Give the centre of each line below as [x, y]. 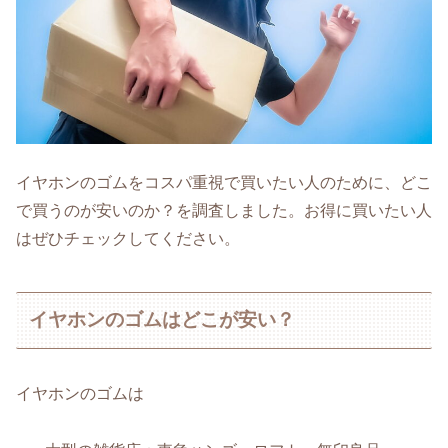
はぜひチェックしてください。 [128, 239]
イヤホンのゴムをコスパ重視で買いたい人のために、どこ [224, 183]
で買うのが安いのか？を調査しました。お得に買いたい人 [224, 211]
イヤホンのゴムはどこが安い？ [162, 320]
